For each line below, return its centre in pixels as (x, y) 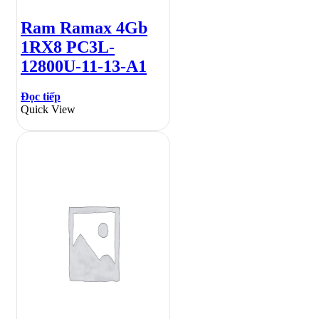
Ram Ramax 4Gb (84, 27)
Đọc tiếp (41, 96)
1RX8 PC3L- (68, 47)
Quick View (48, 109)
